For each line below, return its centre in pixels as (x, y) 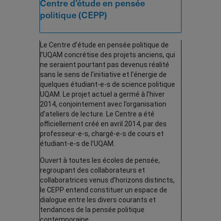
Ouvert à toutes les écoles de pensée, (100, 160)
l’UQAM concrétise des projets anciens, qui (108, 55)
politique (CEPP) (74, 14)
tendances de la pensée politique (92, 209)
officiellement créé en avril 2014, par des (103, 124)
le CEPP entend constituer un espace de (104, 190)
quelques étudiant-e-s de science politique (108, 84)
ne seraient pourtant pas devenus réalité (105, 64)
